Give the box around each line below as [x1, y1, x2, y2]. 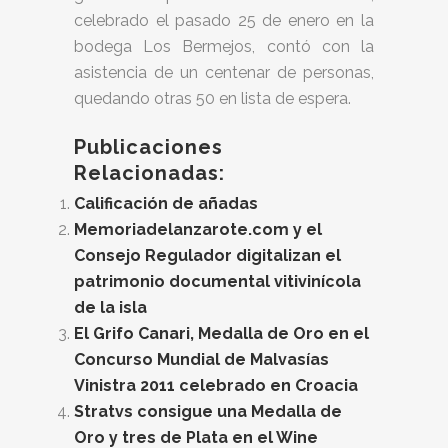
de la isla [74, 298, 147, 317]
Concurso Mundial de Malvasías [74, 350, 329, 369]
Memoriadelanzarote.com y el [74, 220, 322, 239]
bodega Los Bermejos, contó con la [74, 37, 374, 56]
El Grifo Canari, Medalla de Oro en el [74, 324, 369, 343]
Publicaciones [74, 135, 223, 159]
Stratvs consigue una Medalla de [74, 402, 342, 421]
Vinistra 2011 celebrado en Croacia [74, 376, 358, 395]
